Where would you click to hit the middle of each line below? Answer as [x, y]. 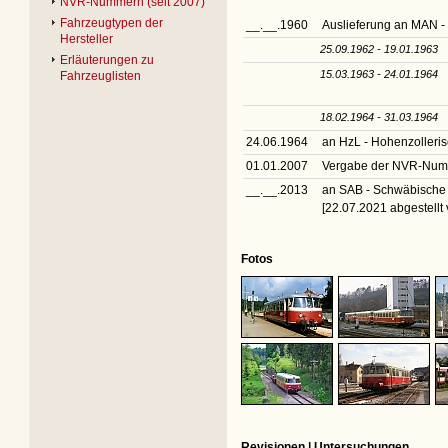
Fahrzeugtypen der [111, 23]
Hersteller [86, 39]
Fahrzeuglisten [100, 76]
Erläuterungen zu [107, 60]
